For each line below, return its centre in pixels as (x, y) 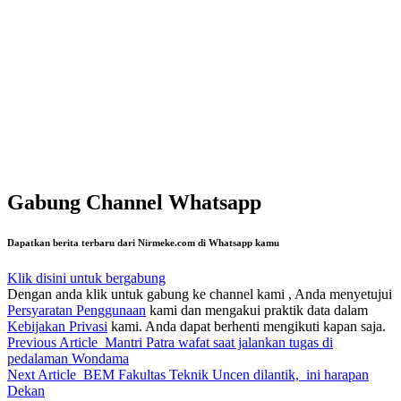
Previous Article (52, 343)
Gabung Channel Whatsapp (134, 203)
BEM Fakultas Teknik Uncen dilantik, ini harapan (226, 375)
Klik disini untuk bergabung (86, 278)
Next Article (42, 375)
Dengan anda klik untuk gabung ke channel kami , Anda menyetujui (200, 294)
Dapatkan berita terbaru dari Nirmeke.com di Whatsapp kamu (143, 243)
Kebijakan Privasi (57, 327)
